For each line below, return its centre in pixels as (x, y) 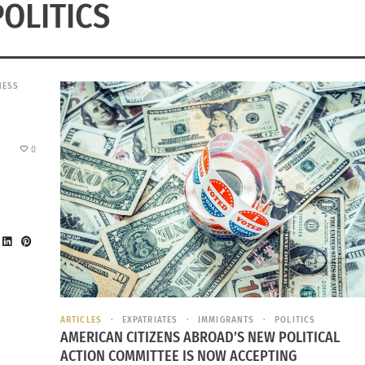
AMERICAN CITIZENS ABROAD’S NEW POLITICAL (200, 338)
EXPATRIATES (150, 319)
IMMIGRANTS (226, 319)
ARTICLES (81, 319)
